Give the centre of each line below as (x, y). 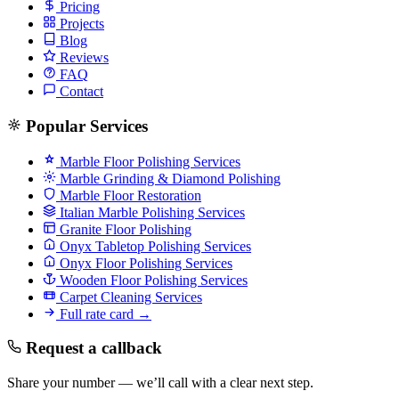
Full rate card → (104, 313)
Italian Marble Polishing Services (151, 212)
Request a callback (94, 348)
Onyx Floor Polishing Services (144, 263)
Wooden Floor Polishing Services (152, 280)
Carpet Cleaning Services (129, 297)
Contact (80, 92)
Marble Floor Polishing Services (148, 161)
